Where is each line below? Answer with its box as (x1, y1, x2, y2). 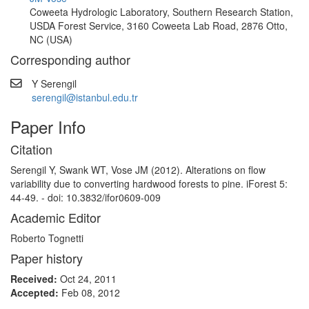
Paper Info (10, 114, 86, 139)
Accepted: (10, 286, 61, 299)
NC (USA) (30, 32, 72, 46)
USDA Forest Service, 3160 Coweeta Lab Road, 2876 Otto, (30, 19, 288, 32)
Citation (10, 140, 52, 158)
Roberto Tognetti (10, 231, 83, 245)
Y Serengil (32, 77, 77, 90)
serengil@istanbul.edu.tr (32, 90, 138, 104)
